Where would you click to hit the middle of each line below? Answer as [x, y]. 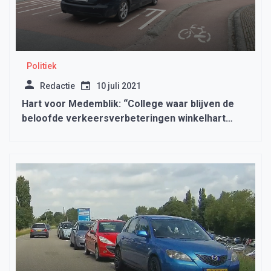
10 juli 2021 [119, 86]
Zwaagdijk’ [46, 132]
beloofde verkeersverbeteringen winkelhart [124, 118]
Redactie [57, 86]
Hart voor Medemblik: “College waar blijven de [128, 103]
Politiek [41, 66]
